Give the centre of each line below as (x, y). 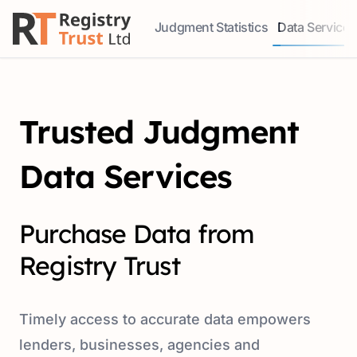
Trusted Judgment (159, 131)
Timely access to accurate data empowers (165, 319)
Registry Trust (100, 265)
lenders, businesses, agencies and (139, 345)
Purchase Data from (137, 233)
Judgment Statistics (211, 27)
